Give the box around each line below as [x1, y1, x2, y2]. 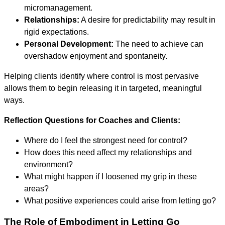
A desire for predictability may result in [79, 15, 215, 24]
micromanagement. [24, 3, 92, 12]
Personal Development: [24, 39, 114, 48]
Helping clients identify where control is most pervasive [4, 71, 199, 80]
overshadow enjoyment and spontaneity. [24, 51, 167, 60]
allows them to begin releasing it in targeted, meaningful [4, 83, 202, 92]
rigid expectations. [24, 27, 89, 36]
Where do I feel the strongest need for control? [24, 136, 187, 145]
